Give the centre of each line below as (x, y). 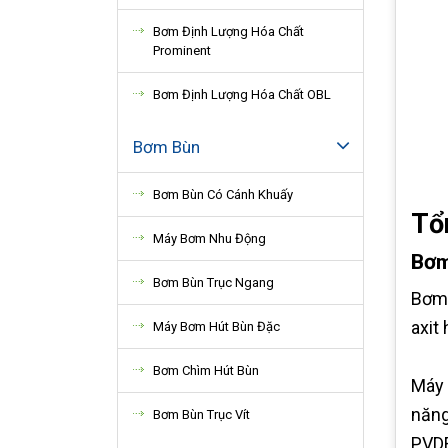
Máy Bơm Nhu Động (209, 238)
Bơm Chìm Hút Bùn (206, 370)
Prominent (182, 50)
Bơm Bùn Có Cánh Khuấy (223, 194)
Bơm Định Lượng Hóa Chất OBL (242, 94)
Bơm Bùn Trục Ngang (213, 282)
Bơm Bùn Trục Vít (201, 414)
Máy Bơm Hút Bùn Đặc (216, 326)
